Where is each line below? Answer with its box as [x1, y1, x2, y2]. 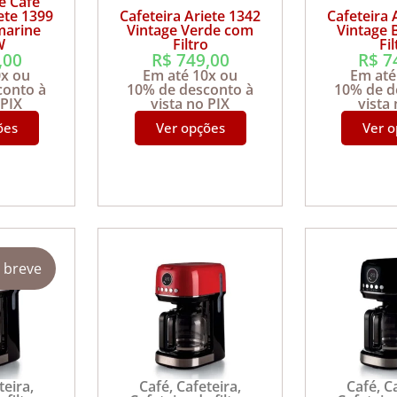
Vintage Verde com [127, 20, 254, 41]
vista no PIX [151, 94, 230, 114]
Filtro [172, 35, 208, 55]
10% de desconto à [127, 80, 254, 100]
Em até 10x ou [143, 66, 238, 86]
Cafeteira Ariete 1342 [120, 6, 261, 27]
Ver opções [155, 119, 225, 137]
